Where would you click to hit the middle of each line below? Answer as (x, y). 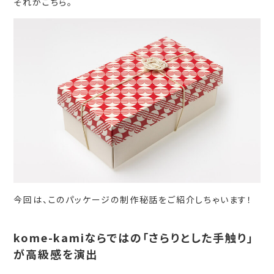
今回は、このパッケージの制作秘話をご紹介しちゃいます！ (133, 200)
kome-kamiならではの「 (81, 238)
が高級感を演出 (56, 254)
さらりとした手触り (198, 238)
